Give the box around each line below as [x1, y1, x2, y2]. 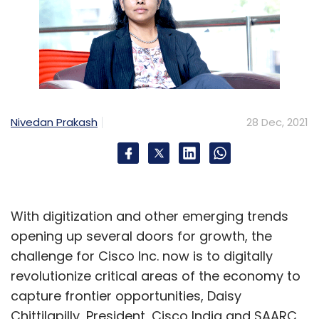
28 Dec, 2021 [246, 115, 308, 130]
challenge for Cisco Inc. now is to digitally [11, 247, 273, 265]
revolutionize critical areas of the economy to [11, 267, 300, 285]
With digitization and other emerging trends [11, 207, 288, 225]
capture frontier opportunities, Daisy [11, 287, 241, 305]
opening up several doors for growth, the [11, 227, 272, 245]
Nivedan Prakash [11, 114, 98, 130]
